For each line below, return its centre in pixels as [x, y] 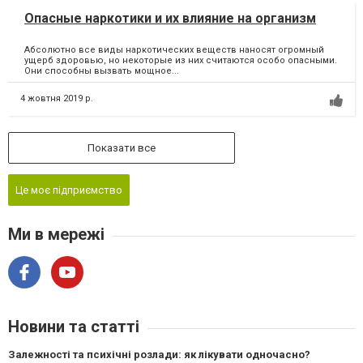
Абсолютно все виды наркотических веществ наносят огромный [174, 50]
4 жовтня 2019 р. [57, 99]
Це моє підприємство [69, 190]
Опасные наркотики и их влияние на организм [170, 19]
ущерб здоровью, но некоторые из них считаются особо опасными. [181, 61]
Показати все [122, 148]
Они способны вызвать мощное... [102, 71]
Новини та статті [74, 327]
